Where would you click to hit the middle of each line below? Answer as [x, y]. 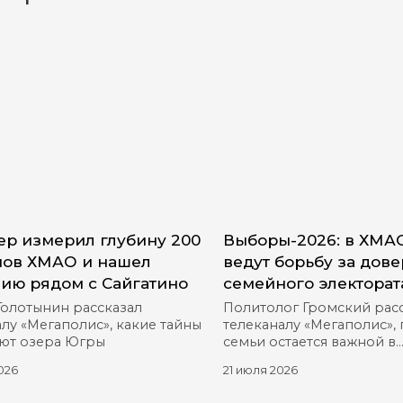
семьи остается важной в [309, 342]
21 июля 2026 [260, 370]
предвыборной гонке [299, 359]
